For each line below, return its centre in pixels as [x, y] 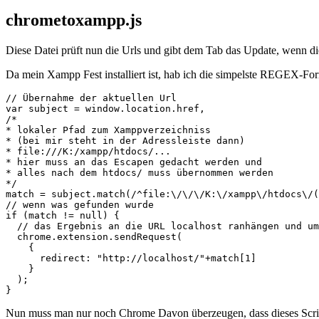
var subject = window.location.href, [105, 109]
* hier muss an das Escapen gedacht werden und [134, 162]
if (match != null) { [63, 216]
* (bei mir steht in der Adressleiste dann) [125, 141]
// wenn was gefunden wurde [80, 205]
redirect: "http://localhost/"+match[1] [131, 258]
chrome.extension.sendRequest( [94, 237]
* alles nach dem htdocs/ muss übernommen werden [140, 173]
